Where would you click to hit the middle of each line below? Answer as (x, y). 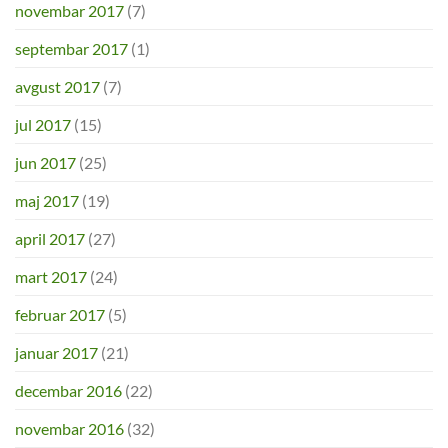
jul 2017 (43, 125)
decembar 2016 (68, 391)
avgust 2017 (57, 87)
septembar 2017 (71, 49)
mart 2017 (51, 277)
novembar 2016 (69, 429)
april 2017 (50, 239)
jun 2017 (45, 163)
